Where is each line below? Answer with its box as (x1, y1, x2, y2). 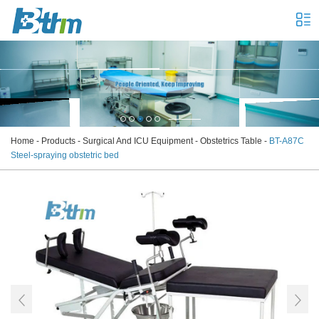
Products (41, 136, 75, 147)
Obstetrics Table (200, 136, 262, 147)
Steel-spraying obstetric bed (11, 150, 119, 161)
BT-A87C (269, 136, 304, 147)
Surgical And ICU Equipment (83, 136, 193, 147)
